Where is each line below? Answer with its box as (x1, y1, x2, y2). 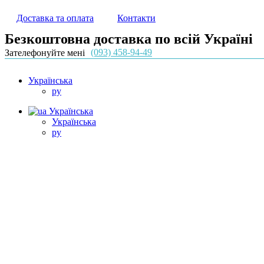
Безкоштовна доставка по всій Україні (5, 31, 253, 47)
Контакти (117, 13, 156, 23)
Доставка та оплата (16, 13, 94, 23)
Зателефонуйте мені (5, 48, 85, 58)
